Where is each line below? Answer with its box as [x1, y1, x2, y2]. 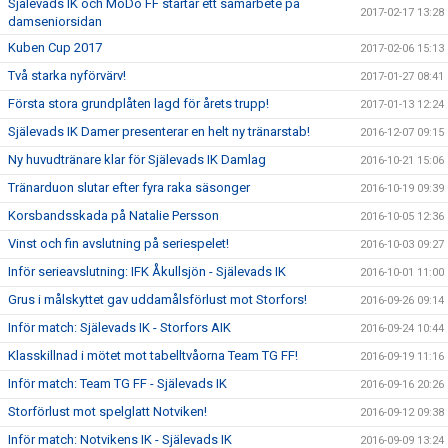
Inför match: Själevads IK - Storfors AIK [8, 320, 231, 335]
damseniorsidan [8, 14, 102, 29]
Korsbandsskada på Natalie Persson [8, 208, 219, 223]
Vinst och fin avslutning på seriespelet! [8, 236, 229, 251]
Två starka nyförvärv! [8, 68, 126, 83]
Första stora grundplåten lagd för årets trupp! [8, 96, 269, 111]
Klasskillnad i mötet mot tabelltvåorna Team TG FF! [8, 348, 298, 363]
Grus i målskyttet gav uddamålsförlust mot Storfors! [8, 292, 307, 307]
